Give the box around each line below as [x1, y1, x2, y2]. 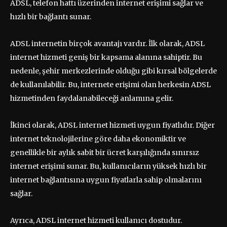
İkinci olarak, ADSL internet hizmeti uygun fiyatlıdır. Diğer [10, 120, 215, 130]
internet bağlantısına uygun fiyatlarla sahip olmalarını [10, 175, 202, 184]
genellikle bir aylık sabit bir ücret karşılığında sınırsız [10, 147, 199, 157]
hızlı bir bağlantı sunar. [10, 12, 91, 21]
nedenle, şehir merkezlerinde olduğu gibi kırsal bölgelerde [10, 66, 217, 75]
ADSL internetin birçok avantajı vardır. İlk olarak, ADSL [10, 39, 205, 48]
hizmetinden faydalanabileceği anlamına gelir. [10, 93, 173, 103]
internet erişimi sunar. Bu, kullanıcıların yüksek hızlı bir [10, 161, 207, 171]
